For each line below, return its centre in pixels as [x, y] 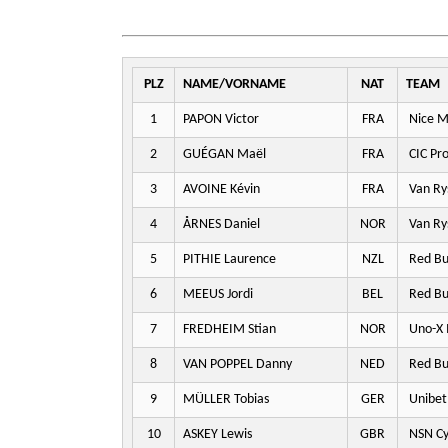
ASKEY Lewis [217, 434]
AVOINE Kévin [221, 189]
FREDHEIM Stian [229, 329]
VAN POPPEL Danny [237, 364]
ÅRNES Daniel [221, 224]
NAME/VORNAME [234, 84]
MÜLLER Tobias [226, 399]
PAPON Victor [221, 119]
